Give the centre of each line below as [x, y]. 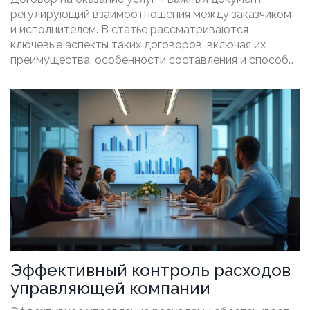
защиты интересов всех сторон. [96, 75]
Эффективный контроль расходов [151, 271]
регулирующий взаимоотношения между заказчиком [151, 15]
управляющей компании [110, 289]
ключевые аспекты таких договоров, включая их [138, 45]
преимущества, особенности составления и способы [153, 60]
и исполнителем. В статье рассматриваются [129, 30]
